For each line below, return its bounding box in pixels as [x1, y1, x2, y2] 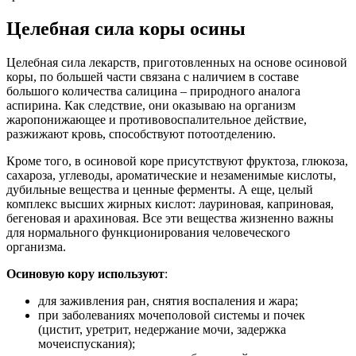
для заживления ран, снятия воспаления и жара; [38, 293, 298, 308]
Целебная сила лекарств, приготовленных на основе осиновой [6, 55, 347, 69]
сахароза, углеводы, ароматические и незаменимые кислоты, [6, 168, 336, 182]
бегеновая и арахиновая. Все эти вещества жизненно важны [6, 211, 334, 225]
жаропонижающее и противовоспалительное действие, [6, 112, 307, 126]
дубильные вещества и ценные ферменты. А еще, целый [6, 182, 313, 196]
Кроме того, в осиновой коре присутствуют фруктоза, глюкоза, [6, 153, 348, 168]
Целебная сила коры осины [6, 17, 246, 39]
